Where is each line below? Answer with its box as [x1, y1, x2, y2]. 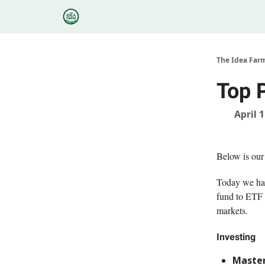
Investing [216, 231, 256, 243]
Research [205, 12, 235, 22]
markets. [216, 204, 248, 216]
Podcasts [153, 9, 183, 19]
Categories [95, 9, 131, 19]
